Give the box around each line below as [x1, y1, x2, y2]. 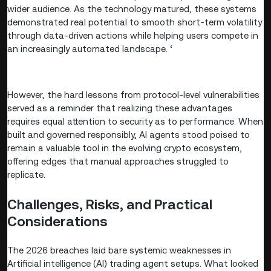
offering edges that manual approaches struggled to [7, 155, 229, 166]
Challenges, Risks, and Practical [7, 196, 212, 212]
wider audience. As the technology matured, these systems [7, 3, 256, 14]
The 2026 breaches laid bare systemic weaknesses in [7, 244, 231, 255]
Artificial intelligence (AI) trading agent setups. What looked [7, 258, 258, 269]
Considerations [7, 213, 108, 229]
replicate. [7, 169, 45, 180]
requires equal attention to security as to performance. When [7, 116, 263, 126]
